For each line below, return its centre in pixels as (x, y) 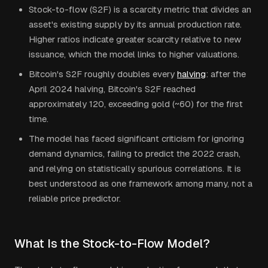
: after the (226, 74)
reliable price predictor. (75, 198)
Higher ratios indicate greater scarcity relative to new (135, 39)
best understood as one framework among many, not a (141, 183)
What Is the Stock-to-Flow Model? (112, 243)
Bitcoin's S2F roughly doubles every (102, 74)
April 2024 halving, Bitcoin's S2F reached (112, 89)
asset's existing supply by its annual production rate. (135, 24)
